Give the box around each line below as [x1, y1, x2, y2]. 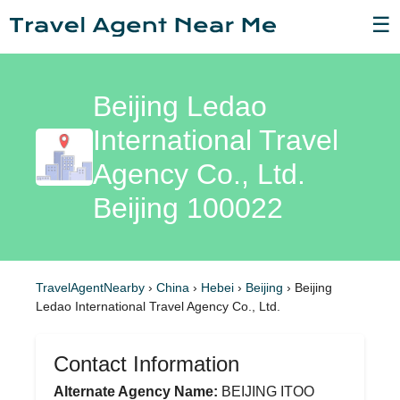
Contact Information [54, 352, 239, 376]
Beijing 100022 [93, 192, 283, 224]
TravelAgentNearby [36, 280, 145, 295]
